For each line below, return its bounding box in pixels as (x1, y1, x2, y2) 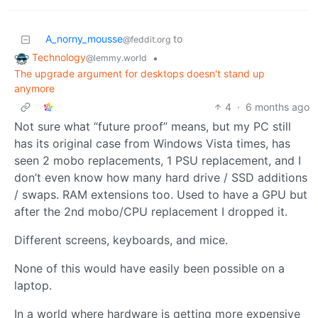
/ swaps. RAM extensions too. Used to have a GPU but (14, 187, 307, 202)
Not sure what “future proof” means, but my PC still (14, 119, 291, 134)
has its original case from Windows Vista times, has (14, 136, 290, 151)
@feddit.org (123, 34, 170, 45)
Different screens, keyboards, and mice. (14, 233, 228, 248)
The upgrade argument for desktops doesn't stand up (14, 67, 265, 80)
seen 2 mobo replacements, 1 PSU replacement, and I (14, 153, 301, 168)
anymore (14, 82, 55, 95)
